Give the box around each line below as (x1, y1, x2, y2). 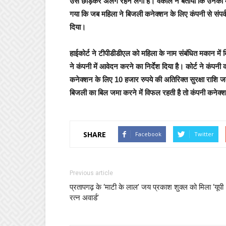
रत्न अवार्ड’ (70, 193, 99, 202)
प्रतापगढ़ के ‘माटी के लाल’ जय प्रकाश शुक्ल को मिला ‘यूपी (70, 183, 223, 192)
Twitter (194, 130, 214, 138)
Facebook (135, 130, 161, 138)
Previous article (70, 169, 113, 177)
